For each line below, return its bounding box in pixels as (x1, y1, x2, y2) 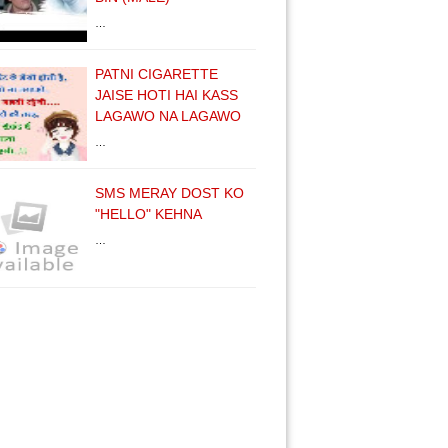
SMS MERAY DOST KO (95, 185, 244, 201)
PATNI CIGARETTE (95, 66, 218, 82)
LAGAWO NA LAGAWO (95, 108, 241, 124)
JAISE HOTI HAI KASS (95, 87, 238, 103)
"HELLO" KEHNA (95, 206, 202, 222)
